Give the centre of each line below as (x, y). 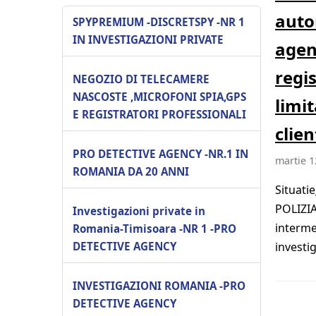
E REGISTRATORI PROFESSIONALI (159, 114)
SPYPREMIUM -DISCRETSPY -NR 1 (159, 22)
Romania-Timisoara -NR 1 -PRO (154, 228)
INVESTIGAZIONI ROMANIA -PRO (159, 285)
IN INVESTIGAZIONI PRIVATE (148, 39)
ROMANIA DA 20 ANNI (131, 171)
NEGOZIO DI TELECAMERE (141, 79)
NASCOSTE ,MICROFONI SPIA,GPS (159, 96)
